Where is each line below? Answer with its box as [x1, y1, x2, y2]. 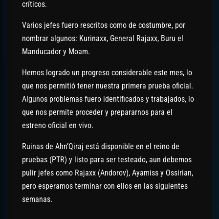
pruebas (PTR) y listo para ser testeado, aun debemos [22, 154, 192, 164]
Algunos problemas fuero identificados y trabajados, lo [22, 94, 194, 104]
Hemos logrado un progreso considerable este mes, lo [22, 67, 192, 77]
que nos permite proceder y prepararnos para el [22, 107, 173, 117]
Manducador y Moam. [22, 46, 90, 56]
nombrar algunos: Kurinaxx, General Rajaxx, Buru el [22, 33, 183, 43]
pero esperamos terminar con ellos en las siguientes [22, 181, 188, 191]
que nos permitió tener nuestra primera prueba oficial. [22, 81, 193, 90]
